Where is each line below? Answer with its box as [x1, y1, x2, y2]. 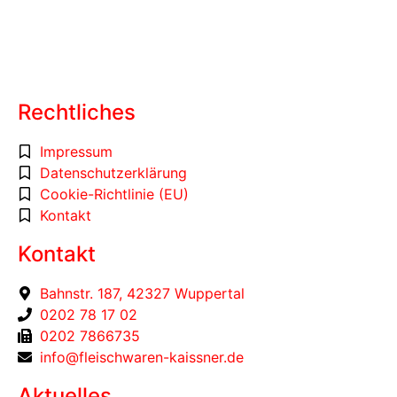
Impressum [40, 142, 113, 160]
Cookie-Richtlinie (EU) [40, 184, 189, 203]
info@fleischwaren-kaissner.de [40, 347, 244, 366]
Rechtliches [18, 98, 136, 125]
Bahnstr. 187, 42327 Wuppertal [40, 284, 245, 302]
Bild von [18, 51, 76, 70]
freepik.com [76, 51, 156, 70]
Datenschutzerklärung [40, 163, 187, 182]
